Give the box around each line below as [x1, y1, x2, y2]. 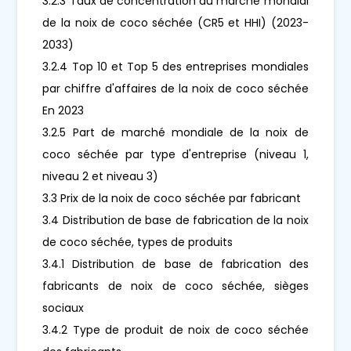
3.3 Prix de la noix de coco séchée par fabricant [42, 190, 302, 206]
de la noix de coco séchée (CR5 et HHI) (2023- [42, 14, 309, 31]
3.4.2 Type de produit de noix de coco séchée [42, 321, 309, 338]
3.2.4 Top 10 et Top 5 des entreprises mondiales [42, 58, 309, 74]
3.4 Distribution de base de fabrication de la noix [42, 212, 309, 228]
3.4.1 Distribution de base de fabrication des [42, 255, 309, 272]
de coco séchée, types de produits [42, 233, 233, 250]
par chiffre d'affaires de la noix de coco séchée [42, 80, 309, 96]
